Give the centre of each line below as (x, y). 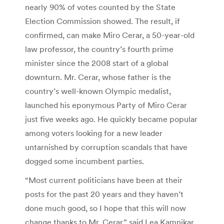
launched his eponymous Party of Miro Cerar (106, 105)
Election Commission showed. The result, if (102, 21)
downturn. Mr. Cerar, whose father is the (98, 77)
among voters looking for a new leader (94, 133)
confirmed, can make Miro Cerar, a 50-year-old (110, 35)
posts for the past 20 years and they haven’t (104, 194)
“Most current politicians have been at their (104, 180)
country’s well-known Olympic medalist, (98, 91)
